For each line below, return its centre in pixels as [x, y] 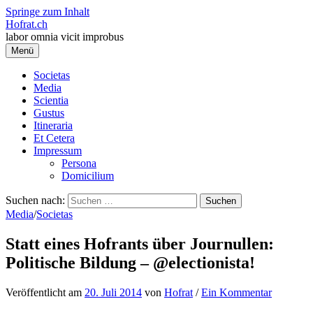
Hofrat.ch [27, 24]
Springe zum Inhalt [48, 12]
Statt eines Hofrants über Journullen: [140, 243]
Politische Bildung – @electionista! [130, 262]
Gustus [49, 113]
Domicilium [88, 176]
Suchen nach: [35, 200]
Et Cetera [54, 138]
